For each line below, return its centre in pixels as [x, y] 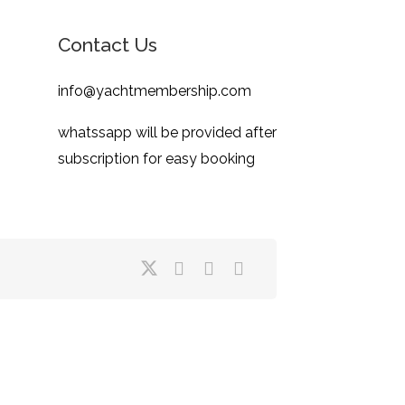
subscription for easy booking [156, 159]
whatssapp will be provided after [167, 132]
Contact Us [107, 45]
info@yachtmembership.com [154, 91]
